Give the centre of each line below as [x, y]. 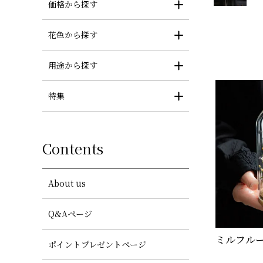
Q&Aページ [70, 214]
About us [67, 183]
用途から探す [73, 65]
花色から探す [73, 35]
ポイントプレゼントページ [97, 245]
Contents [73, 149]
